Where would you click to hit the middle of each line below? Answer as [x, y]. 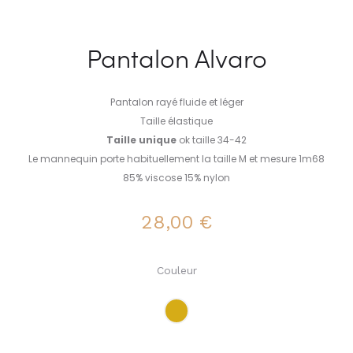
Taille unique [143, 140]
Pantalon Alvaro [176, 58]
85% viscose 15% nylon [176, 178]
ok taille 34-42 [213, 140]
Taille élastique [176, 121]
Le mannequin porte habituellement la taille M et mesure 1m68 [176, 159]
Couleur [176, 271]
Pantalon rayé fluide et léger [176, 102]
